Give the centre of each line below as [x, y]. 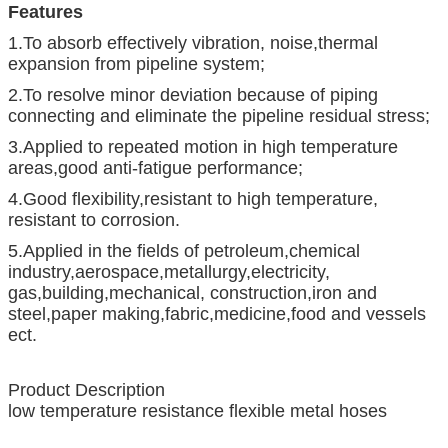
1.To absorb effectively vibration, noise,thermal [193, 42]
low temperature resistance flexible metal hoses [197, 410]
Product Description [86, 389]
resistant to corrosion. [94, 219]
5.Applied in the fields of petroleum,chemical [184, 250]
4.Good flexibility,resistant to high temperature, [193, 198]
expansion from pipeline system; [136, 63]
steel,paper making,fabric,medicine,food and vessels [217, 313]
